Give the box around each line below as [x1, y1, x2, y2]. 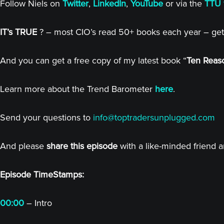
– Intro [24, 197, 52, 208]
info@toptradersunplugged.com [93, 112, 215, 123]
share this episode [46, 140, 117, 151]
